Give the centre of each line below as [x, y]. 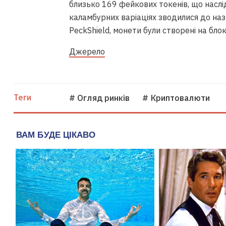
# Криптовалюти [176, 98]
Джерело [87, 52]
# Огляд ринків [100, 98]
